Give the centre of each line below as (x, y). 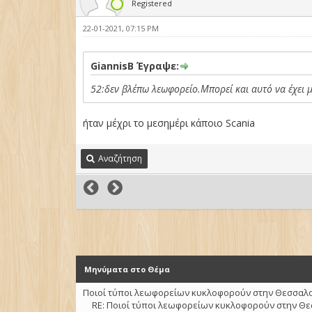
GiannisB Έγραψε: (135, 66)
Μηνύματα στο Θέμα (127, 269)
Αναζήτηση (120, 158)
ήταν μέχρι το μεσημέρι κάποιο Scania (169, 123)
